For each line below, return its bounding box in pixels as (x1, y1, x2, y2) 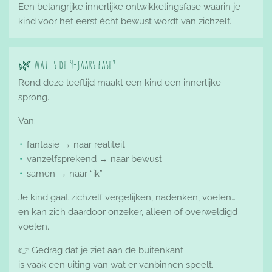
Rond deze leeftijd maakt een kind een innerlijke (18, 77, 221, 89)
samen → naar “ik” (27, 168, 103, 180)
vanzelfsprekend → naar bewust (27, 154, 162, 165)
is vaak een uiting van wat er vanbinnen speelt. (18, 259, 214, 271)
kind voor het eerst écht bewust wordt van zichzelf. (18, 16, 231, 27)
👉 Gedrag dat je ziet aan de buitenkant (18, 245, 183, 256)
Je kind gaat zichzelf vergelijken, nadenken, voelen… (18, 192, 236, 203)
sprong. (18, 92, 49, 103)
